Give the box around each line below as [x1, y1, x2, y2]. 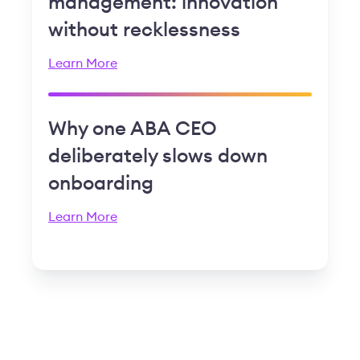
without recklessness [48, 21, 240, 40]
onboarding [48, 174, 153, 194]
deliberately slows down [48, 147, 268, 166]
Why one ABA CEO [48, 120, 217, 139]
